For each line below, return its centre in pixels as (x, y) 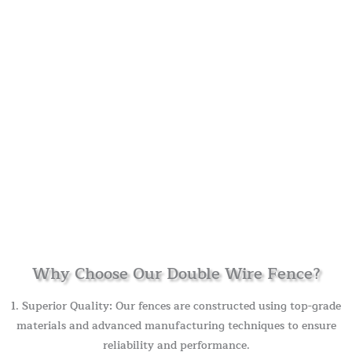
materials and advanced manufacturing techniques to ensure (176, 326)
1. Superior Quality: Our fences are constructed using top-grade (176, 306)
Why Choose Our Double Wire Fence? (176, 274)
